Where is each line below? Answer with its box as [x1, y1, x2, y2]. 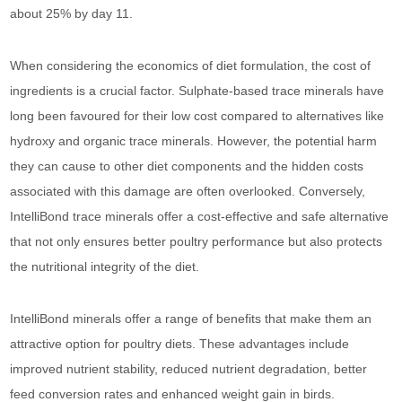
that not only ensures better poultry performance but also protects [10, 234, 383, 249]
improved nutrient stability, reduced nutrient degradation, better [10, 362, 368, 376]
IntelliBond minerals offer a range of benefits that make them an [10, 311, 372, 326]
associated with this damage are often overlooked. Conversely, [10, 184, 366, 198]
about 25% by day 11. [10, 6, 134, 21]
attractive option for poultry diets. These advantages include [10, 336, 350, 351]
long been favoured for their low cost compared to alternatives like [10, 109, 385, 123]
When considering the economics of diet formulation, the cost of [10, 58, 371, 73]
